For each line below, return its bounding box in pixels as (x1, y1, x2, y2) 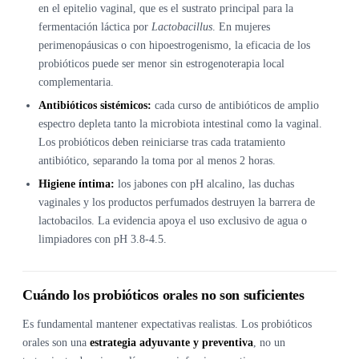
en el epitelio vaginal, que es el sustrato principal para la (38, 2, 293, 15)
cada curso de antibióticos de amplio (151, 99, 319, 112)
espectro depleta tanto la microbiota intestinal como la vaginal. (38, 118, 322, 131)
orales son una (22, 337, 90, 349)
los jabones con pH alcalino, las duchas (115, 178, 294, 191)
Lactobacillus (151, 21, 212, 34)
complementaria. (38, 76, 114, 89)
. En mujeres (212, 21, 270, 34)
